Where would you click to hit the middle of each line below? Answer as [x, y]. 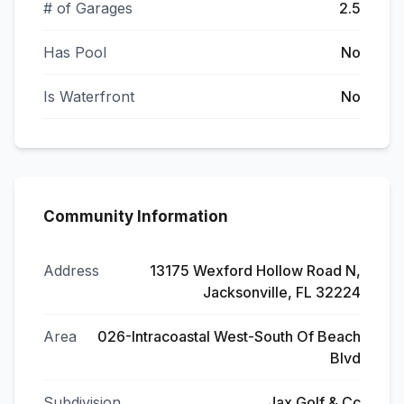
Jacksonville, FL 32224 [282, 292]
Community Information [136, 216]
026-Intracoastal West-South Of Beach [229, 336]
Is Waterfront [89, 96]
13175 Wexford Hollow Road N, [255, 271]
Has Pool [75, 52]
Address [71, 271]
